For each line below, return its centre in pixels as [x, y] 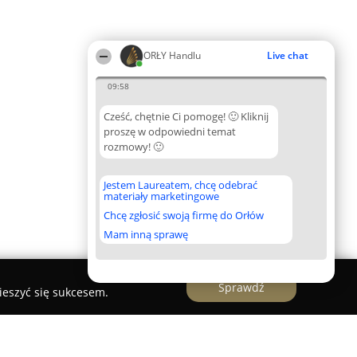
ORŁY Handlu [172, 55]
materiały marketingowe [161, 196]
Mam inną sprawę [146, 234]
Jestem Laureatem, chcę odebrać [180, 185]
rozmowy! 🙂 [133, 147]
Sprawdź [241, 287]
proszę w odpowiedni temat [170, 131]
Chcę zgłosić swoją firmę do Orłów [184, 215]
